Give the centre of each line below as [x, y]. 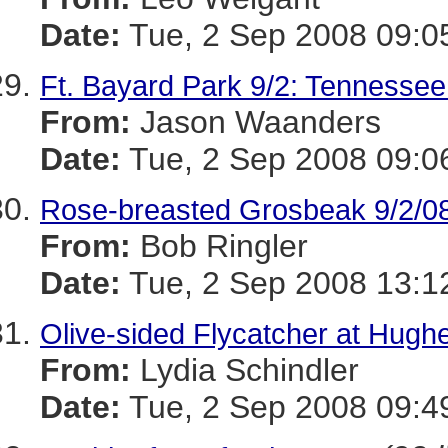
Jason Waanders [256, 122]
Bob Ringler [219, 246]
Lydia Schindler [245, 370]
